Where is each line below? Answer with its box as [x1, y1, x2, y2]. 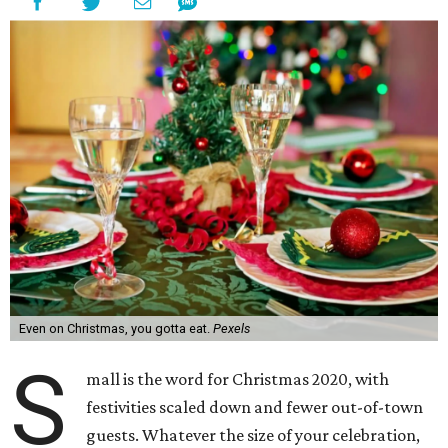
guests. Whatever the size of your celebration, [86, 425, 421, 445]
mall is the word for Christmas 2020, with [86, 369, 390, 389]
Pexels [212, 321, 250, 336]
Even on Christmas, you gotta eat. [18, 321, 213, 336]
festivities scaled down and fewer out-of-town [86, 397, 424, 417]
